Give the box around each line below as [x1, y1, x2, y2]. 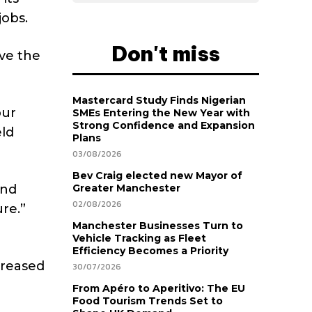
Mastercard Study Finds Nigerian [72, 94, 246, 107]
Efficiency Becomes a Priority [72, 244, 228, 258]
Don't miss [111, 40, 220, 68]
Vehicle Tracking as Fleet [72, 232, 206, 245]
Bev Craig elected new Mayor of [72, 169, 242, 182]
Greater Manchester [72, 182, 180, 195]
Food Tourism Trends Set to [72, 295, 223, 308]
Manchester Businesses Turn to [72, 219, 243, 233]
